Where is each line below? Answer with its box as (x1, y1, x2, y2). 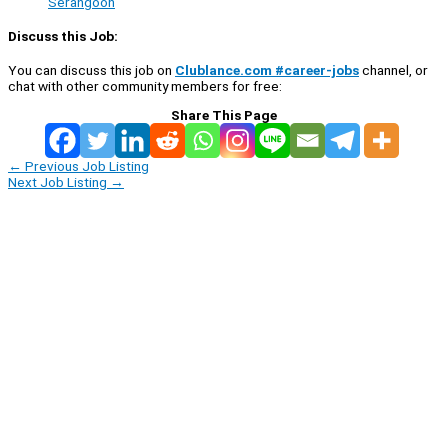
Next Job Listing (8, 173, 110, 190)
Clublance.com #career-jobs (175, 61, 359, 78)
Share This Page (171, 106, 277, 123)
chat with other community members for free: (8, 77, 282, 94)
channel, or (359, 61, 428, 78)
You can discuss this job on (8, 61, 175, 78)
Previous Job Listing (22, 157, 149, 174)
